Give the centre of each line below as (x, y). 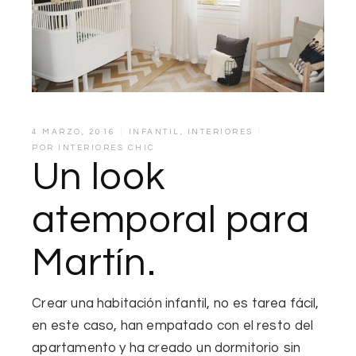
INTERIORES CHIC (107, 148)
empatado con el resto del (230, 326)
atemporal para (171, 221)
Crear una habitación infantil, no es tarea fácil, (176, 304)
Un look (99, 178)
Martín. (94, 263)
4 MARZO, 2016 (74, 132)
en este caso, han (89, 326)
